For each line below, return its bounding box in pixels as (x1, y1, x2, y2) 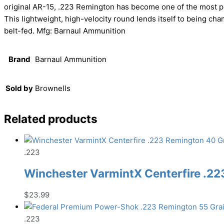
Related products (4, 111, 97, 125)
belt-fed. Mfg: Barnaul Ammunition (4, 26, 125, 36)
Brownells (35, 83, 70, 93)
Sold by (5, 83, 33, 93)
